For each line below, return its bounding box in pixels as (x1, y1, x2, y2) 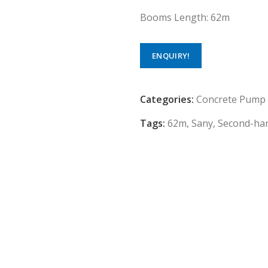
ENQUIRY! (152, 50, 190, 61)
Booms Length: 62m (140, 11, 230, 24)
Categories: (140, 93, 196, 106)
